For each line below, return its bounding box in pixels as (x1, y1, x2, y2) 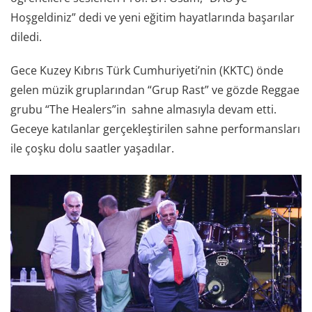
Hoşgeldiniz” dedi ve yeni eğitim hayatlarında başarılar (10, 9, 295, 25)
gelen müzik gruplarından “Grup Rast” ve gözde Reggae (10, 81, 299, 97)
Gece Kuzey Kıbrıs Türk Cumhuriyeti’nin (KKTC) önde (10, 62, 283, 78)
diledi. (10, 29, 47, 45)
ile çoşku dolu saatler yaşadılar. (10, 140, 174, 156)
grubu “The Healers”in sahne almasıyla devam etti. (10, 101, 276, 117)
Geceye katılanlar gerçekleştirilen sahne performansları (10, 120, 300, 136)
